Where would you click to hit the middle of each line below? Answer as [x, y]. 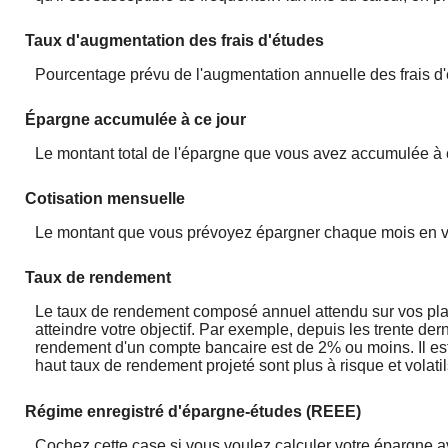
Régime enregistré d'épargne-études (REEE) [193, 411]
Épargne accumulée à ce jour [135, 119]
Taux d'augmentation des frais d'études [174, 40]
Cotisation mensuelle [105, 199]
